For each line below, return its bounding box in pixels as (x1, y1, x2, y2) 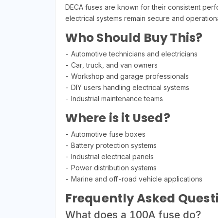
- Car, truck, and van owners (65, 60, 158, 69)
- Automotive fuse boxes (65, 129, 145, 138)
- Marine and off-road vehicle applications (65, 174, 202, 183)
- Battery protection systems (65, 141, 157, 149)
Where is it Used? (65, 109, 170, 127)
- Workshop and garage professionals (65, 72, 189, 80)
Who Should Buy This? (65, 29, 203, 46)
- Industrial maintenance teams (65, 94, 163, 103)
